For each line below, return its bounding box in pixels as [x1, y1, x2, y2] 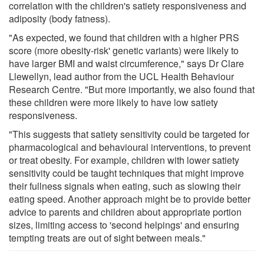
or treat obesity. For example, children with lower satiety [9, 153, 239, 167]
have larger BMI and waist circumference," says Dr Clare [9, 56, 244, 70]
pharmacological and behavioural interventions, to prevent [9, 140, 250, 154]
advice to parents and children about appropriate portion [9, 204, 242, 219]
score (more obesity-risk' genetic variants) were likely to [9, 43, 239, 57]
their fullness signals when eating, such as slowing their [9, 179, 240, 193]
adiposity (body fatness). [9, 11, 110, 25]
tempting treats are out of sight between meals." [9, 230, 206, 245]
